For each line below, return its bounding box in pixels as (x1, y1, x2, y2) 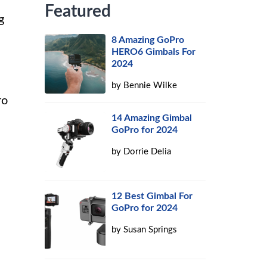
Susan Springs (123, 225, 178, 234)
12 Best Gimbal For (111, 191, 193, 201)
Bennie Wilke (123, 81, 178, 90)
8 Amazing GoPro (111, 35, 185, 45)
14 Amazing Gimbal (111, 113, 193, 123)
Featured (45, 3, 111, 20)
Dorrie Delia (123, 147, 172, 156)
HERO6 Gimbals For (111, 47, 196, 57)
